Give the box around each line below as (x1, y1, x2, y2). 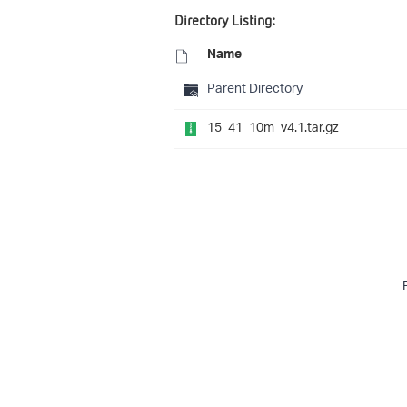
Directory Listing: (174, 11, 275, 30)
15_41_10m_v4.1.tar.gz (207, 114, 339, 144)
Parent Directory (207, 75, 303, 104)
